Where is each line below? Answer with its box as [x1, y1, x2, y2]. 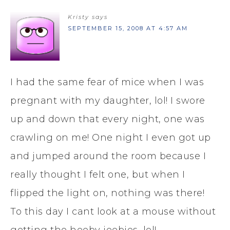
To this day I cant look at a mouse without [10, 205, 216, 217]
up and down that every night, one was [10, 113, 205, 125]
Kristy [68, 13, 89, 21]
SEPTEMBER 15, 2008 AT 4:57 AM [68, 24, 188, 32]
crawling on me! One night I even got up [10, 131, 211, 143]
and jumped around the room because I [10, 150, 206, 162]
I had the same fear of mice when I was [10, 76, 204, 88]
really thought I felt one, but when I [10, 168, 185, 180]
